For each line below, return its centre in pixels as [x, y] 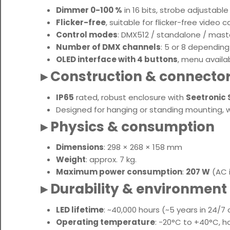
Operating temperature [106, 222]
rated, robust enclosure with [130, 97]
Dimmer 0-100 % [89, 10]
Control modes [87, 35]
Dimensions [80, 147]
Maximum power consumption [119, 172]
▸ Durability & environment [134, 189]
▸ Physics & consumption [128, 126]
